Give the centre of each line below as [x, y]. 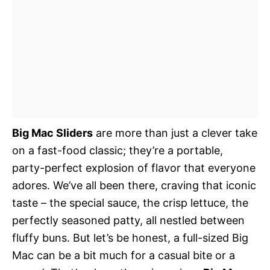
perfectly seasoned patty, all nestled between [128, 220]
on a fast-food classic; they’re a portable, [118, 150]
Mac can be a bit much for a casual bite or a [124, 255]
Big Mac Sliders [52, 133]
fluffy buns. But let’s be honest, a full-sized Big [130, 238]
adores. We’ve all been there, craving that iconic [134, 185]
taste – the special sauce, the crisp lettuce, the [130, 203]
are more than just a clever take [175, 133]
